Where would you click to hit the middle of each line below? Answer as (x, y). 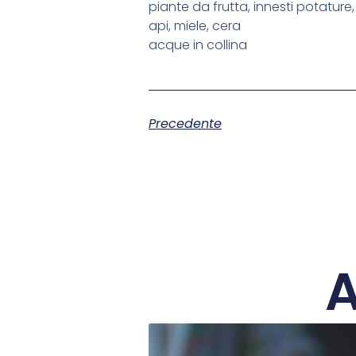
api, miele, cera (195, 26)
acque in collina (198, 45)
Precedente (185, 123)
